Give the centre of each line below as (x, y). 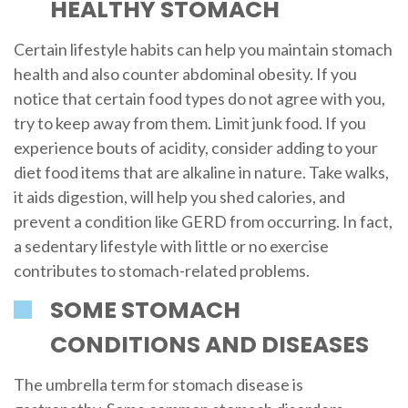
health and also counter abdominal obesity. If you (185, 73)
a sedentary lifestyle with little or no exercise (171, 245)
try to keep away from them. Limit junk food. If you (189, 122)
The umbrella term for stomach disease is (158, 385)
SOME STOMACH (145, 311)
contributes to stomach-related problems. (161, 270)
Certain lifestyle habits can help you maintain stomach (203, 49)
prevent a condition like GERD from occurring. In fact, (203, 221)
